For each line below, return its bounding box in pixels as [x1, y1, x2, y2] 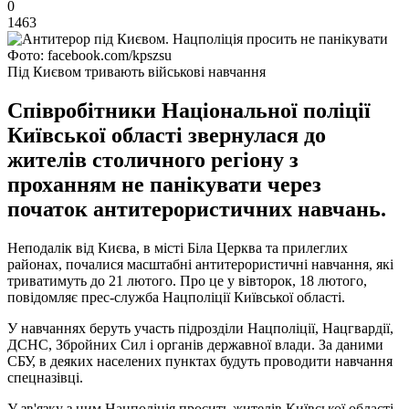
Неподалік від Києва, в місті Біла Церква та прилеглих [7, 239, 348, 256]
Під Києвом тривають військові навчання [7, 63, 266, 79]
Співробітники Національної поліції [7, 98, 371, 122]
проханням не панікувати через [7, 172, 321, 196]
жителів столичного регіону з [7, 147, 299, 172]
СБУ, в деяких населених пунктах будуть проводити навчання [7, 352, 393, 369]
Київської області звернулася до [7, 122, 326, 147]
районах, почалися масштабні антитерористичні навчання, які [7, 256, 393, 272]
